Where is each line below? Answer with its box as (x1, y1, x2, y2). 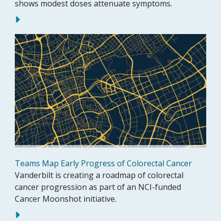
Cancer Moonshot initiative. (15, 193, 116, 205)
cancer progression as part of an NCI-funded (15, 182, 181, 193)
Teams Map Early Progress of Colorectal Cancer (15, 158, 192, 169)
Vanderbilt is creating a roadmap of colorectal (15, 170, 184, 181)
